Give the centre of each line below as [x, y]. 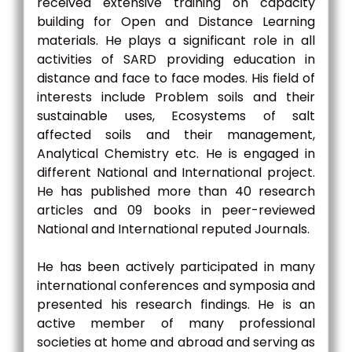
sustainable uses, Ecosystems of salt [176, 116]
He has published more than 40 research [176, 191]
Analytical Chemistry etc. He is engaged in [176, 154]
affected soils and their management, [176, 135]
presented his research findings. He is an [176, 304]
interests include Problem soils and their [176, 97]
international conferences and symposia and [176, 286]
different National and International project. [176, 172]
